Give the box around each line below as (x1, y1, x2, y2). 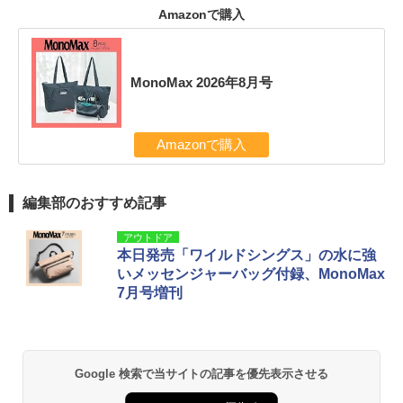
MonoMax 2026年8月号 (130, 75, 273, 90)
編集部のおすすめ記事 (22, 195, 166, 210)
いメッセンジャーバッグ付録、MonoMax (117, 266, 385, 282)
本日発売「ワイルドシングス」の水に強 (117, 247, 376, 263)
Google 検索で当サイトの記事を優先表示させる (74, 367, 329, 381)
